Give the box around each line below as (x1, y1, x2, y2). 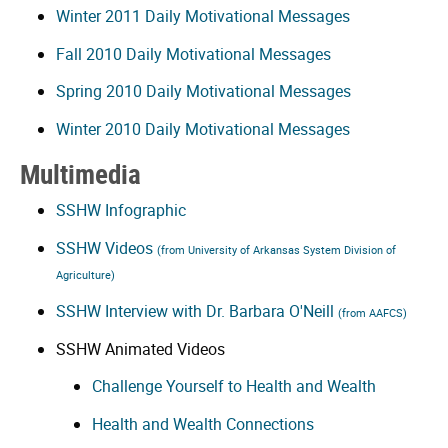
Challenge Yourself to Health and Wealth (92, 375, 376, 398)
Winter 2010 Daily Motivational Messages (56, 118, 350, 141)
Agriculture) (56, 267, 115, 283)
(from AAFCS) (338, 304, 407, 320)
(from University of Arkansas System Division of (157, 242, 396, 258)
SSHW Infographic (56, 199, 186, 222)
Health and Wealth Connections (92, 413, 314, 436)
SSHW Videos (56, 237, 157, 260)
